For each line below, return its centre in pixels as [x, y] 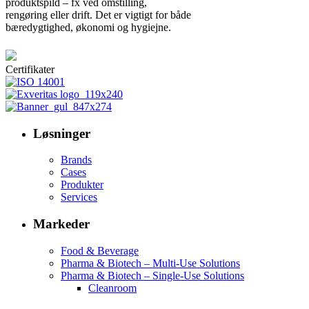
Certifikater [30, 69]
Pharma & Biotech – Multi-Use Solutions [150, 263]
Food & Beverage [100, 250]
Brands [76, 160]
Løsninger [62, 133]
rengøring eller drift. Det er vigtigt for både [98, 15]
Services [79, 197]
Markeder [61, 224]
